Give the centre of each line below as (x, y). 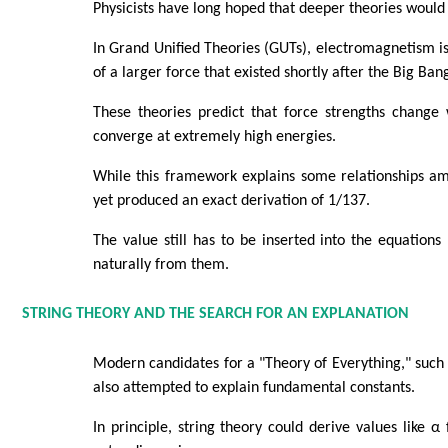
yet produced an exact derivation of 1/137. (231, 201)
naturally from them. (160, 265)
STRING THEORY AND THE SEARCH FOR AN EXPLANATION (215, 314)
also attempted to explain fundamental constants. (253, 387)
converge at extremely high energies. (214, 137)
